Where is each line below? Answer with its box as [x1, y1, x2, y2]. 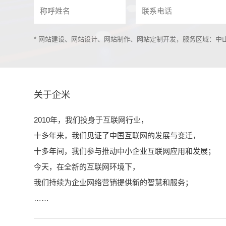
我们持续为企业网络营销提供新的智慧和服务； [34, 178, 193, 187]
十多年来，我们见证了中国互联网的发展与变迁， [34, 131, 201, 140]
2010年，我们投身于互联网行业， [34, 116, 149, 125]
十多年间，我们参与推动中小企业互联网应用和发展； [34, 147, 216, 156]
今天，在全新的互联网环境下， [34, 162, 140, 172]
